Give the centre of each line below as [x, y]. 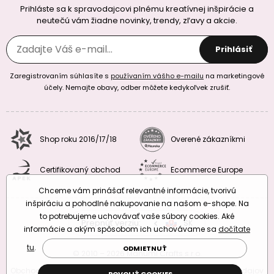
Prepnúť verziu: [111, 223]
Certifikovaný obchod [80, 169]
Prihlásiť [234, 49]
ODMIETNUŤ [145, 248]
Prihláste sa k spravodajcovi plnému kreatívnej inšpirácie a [137, 9]
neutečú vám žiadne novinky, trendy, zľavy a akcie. [137, 20]
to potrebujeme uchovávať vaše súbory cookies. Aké [137, 216]
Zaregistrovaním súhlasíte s [60, 76]
